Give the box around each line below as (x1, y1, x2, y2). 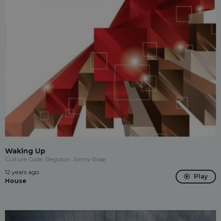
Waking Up (5, 147, 45, 155)
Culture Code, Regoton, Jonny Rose (5, 155, 106, 163)
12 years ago (5, 168, 39, 176)
